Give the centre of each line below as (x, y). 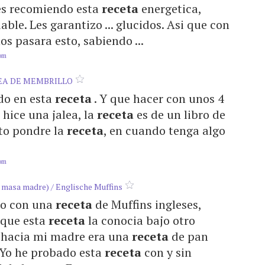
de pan (188, 236)
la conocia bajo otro (140, 220)
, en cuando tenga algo (164, 130)
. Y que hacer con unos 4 (158, 98)
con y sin (167, 252)
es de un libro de (180, 114)
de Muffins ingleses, (147, 204)
